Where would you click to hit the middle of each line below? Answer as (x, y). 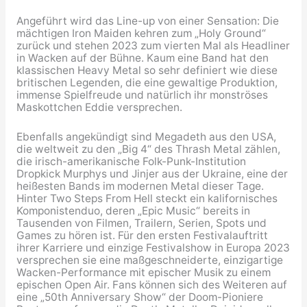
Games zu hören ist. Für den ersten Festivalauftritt (142, 235)
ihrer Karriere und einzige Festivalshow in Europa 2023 (153, 247)
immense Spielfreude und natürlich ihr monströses (142, 95)
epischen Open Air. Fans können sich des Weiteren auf (151, 284)
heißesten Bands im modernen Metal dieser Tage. (140, 186)
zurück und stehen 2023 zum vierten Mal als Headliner (153, 46)
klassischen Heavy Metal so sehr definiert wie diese (147, 71)
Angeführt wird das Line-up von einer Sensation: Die (147, 21)
